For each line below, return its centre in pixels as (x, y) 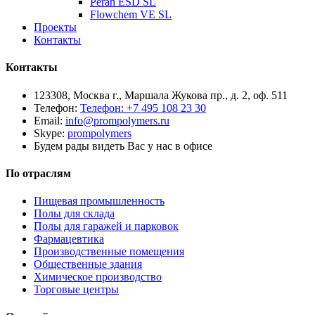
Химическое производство (98, 277)
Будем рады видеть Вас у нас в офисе (123, 146)
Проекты (55, 27)
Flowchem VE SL (131, 14)
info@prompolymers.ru (117, 120)
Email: (50, 120)
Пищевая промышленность (99, 201)
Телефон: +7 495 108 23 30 (143, 108)
